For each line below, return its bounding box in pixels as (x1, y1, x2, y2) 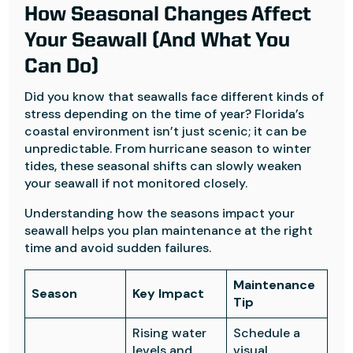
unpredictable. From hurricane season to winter (24, 140, 312, 157)
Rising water (132, 325, 207, 341)
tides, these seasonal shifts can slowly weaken (24, 158, 303, 174)
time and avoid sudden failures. (24, 240, 212, 256)
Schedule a (233, 325, 301, 341)
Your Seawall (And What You (24, 31, 291, 51)
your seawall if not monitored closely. (24, 175, 248, 191)
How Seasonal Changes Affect (24, 5, 312, 25)
